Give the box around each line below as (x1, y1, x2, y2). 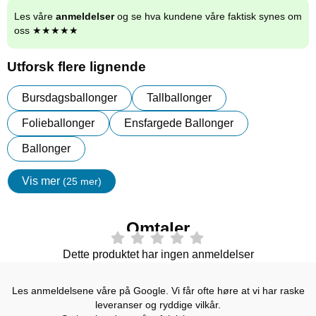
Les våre (14, 11, 56, 22)
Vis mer (22, 175, 63, 187)
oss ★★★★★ (14, 25, 78, 36)
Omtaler (126, 219, 190, 238)
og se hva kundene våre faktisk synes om (114, 11, 302, 22)
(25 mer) (63, 176, 102, 187)
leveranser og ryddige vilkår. (95, 298, 221, 310)
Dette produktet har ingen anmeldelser (62, 248, 254, 260)
